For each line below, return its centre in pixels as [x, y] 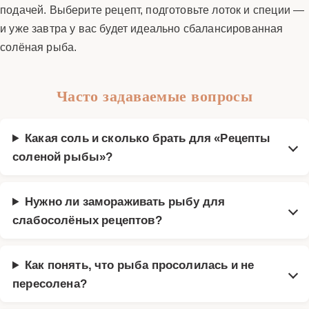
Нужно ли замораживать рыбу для [125, 201]
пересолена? [50, 283]
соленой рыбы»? [63, 156]
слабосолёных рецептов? [87, 219]
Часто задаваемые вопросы [154, 96]
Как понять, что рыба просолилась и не [140, 264]
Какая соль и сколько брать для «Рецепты [148, 137]
